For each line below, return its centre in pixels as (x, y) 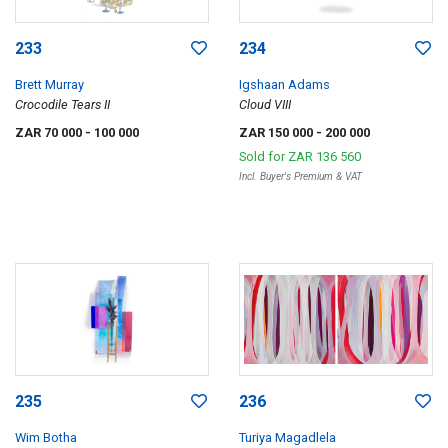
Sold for (263, 156)
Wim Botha (46, 437)
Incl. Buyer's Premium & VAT (300, 176)
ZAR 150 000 (277, 132)
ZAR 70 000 (50, 132)
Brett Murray (49, 84)
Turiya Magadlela (287, 437)
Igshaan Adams (284, 84)
